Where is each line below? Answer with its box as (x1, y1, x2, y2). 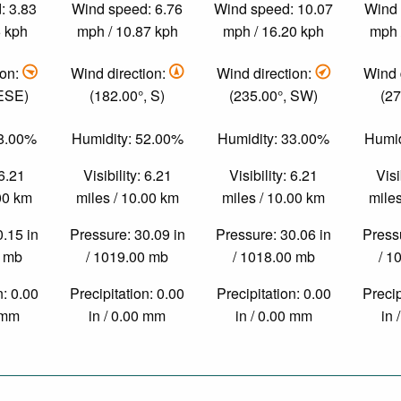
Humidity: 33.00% (218, 127, 330, 149)
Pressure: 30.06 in (216, 223, 332, 244)
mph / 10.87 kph (76, 20, 178, 41)
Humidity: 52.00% (71, 127, 183, 149)
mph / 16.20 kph (223, 20, 325, 41)
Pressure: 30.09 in (69, 223, 185, 244)
